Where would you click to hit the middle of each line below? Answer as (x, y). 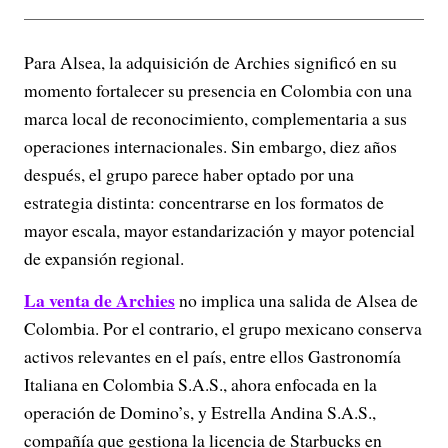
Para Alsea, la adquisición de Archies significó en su (210, 62)
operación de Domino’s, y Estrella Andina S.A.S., (200, 412)
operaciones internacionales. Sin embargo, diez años (210, 146)
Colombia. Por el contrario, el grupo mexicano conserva (223, 328)
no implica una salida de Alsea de (296, 300)
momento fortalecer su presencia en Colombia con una (218, 90)
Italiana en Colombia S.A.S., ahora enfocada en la (200, 384)
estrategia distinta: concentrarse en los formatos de (204, 202)
